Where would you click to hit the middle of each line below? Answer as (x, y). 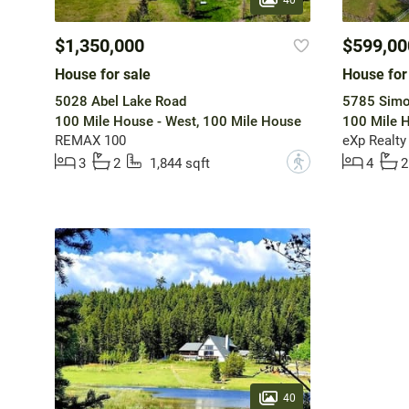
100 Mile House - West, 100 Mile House (178, 122)
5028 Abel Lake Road (120, 102)
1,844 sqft (179, 164)
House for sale (102, 75)
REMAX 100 (90, 141)
